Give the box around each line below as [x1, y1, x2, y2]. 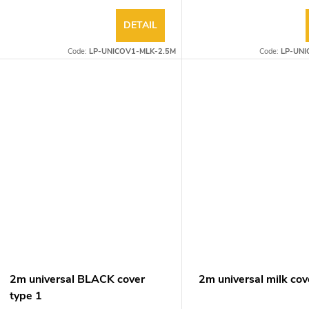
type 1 [10, 288, 42, 304]
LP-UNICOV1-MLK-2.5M [89, 46, 177, 57]
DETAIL [123, 18, 158, 32]
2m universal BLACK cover [10, 272, 145, 288]
